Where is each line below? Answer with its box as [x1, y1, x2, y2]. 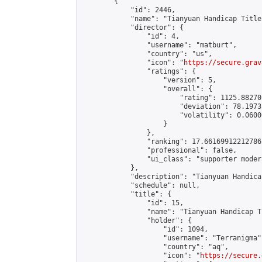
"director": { [81, 23, 184, 32]
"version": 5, [81, 76, 216, 84]
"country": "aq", [81, 243, 229, 251]
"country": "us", [81, 50, 212, 58]
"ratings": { [81, 67, 196, 75]
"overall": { [81, 85, 212, 93]
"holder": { [81, 216, 192, 225]
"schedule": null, [81, 181, 200, 189]
